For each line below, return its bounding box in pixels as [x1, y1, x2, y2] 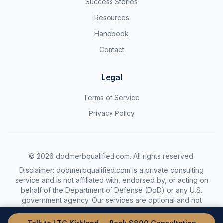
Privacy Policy [88, 109, 135, 117]
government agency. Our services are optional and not [21, 196, 202, 204]
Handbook [94, 29, 129, 38]
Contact [99, 45, 124, 54]
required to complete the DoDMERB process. [37, 206, 186, 214]
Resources [94, 13, 129, 22]
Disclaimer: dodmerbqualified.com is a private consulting [19, 166, 204, 174]
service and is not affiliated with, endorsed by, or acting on [15, 176, 208, 184]
